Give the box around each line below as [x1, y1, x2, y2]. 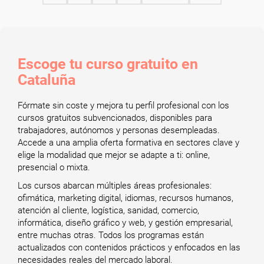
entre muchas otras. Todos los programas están [18, 230, 204, 240]
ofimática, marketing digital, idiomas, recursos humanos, [18, 193, 233, 203]
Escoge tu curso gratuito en [18, 55, 198, 72]
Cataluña [18, 71, 75, 88]
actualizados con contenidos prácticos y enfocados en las [18, 242, 240, 253]
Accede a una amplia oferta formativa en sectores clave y [18, 137, 239, 148]
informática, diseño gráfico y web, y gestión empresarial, [18, 217, 233, 228]
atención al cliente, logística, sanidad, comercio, [18, 205, 199, 216]
